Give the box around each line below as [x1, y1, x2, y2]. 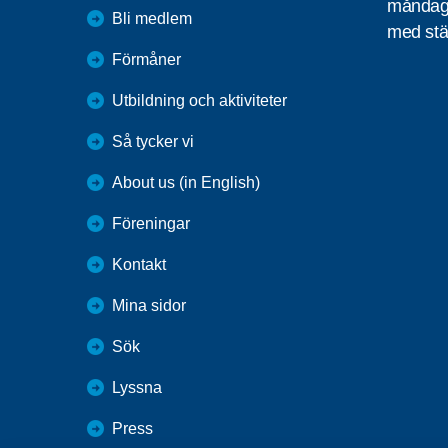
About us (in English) [112, 173, 260, 191]
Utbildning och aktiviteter [112, 91, 287, 109]
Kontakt [112, 255, 166, 273]
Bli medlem [112, 9, 192, 27]
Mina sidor [112, 296, 186, 314]
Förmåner [112, 50, 181, 68]
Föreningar [112, 214, 190, 232]
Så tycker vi [112, 132, 194, 150]
